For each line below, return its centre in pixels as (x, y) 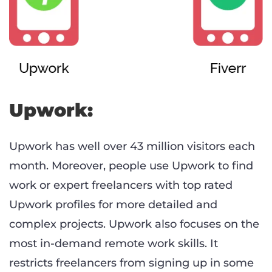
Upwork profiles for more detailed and (113, 205)
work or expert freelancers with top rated (121, 185)
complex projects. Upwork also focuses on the (134, 224)
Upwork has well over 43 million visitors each (132, 147)
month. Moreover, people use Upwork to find (131, 166)
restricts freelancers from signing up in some (131, 263)
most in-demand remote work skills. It (114, 244)
